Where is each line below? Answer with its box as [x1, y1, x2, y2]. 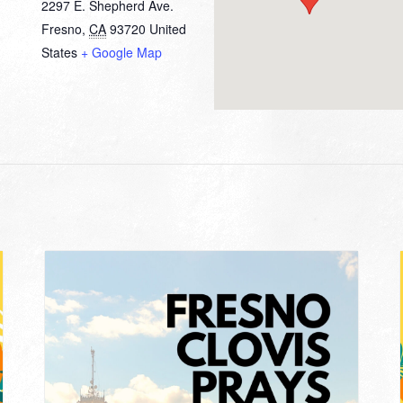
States [41, 42, 77, 61]
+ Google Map [81, 42, 162, 61]
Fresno [41, 19, 82, 38]
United [149, 19, 186, 38]
